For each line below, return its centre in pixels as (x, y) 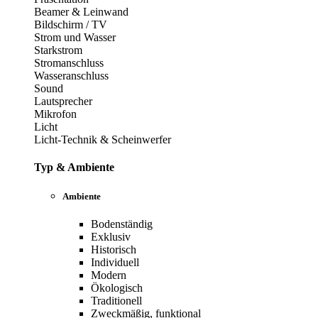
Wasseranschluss (71, 75)
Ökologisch (117, 288)
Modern (109, 275)
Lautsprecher (63, 101)
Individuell (115, 263)
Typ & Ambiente (74, 167)
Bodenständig (122, 224)
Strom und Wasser (75, 37)
